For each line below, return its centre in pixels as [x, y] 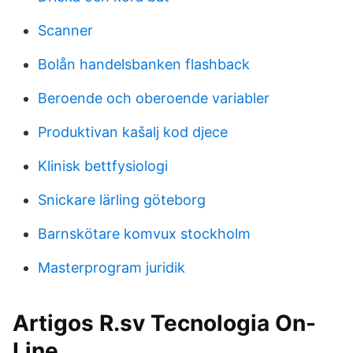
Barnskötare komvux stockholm [144, 234]
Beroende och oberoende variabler [154, 98]
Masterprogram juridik [111, 268]
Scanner [65, 30]
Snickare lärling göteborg [122, 200]
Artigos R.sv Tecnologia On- [164, 323]
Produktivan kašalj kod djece [133, 132]
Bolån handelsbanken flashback [144, 64]
